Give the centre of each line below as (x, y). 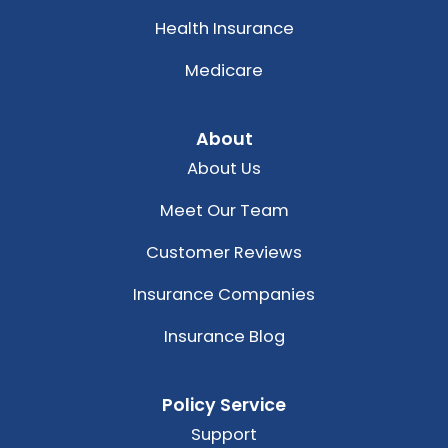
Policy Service (224, 405)
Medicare (224, 71)
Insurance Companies (224, 295)
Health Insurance (224, 29)
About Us (224, 169)
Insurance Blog (224, 337)
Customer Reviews (224, 253)
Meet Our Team (224, 211)
